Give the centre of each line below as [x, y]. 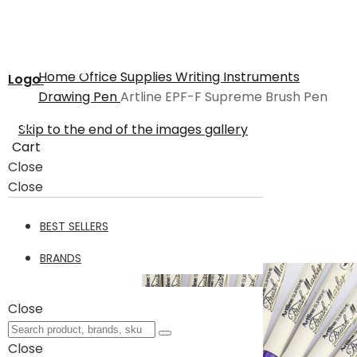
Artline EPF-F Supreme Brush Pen [224, 97]
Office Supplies [127, 77]
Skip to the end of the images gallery [133, 129]
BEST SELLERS [74, 226]
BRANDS [61, 258]
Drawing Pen [79, 97]
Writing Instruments [237, 77]
